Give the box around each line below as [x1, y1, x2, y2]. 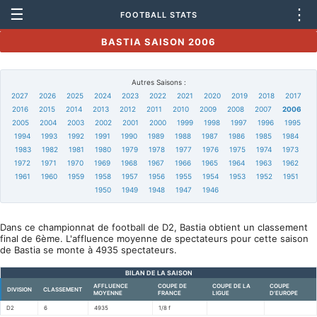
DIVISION [7, 286, 32, 293]
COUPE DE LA [212, 282, 250, 289]
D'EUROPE [270, 289, 298, 296]
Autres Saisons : [131, 78, 186, 86]
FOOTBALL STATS [120, 9, 197, 20]
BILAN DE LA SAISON [125, 269, 192, 277]
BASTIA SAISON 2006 [101, 36, 216, 47]
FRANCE [158, 289, 181, 296]
